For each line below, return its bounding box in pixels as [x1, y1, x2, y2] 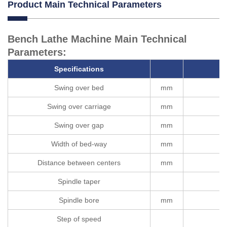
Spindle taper [58, 177, 100, 185]
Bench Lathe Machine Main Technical [8, 33, 187, 45]
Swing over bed [54, 83, 104, 92]
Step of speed [57, 214, 101, 223]
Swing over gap [54, 121, 104, 129]
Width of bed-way [51, 139, 107, 148]
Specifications [54, 64, 104, 73]
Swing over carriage [47, 102, 111, 110]
